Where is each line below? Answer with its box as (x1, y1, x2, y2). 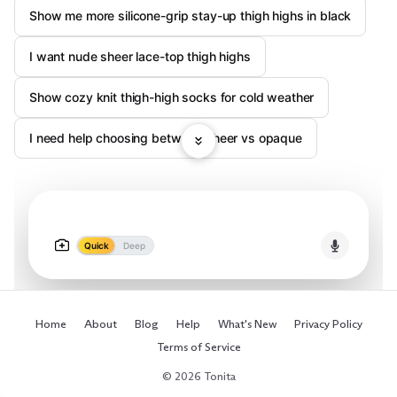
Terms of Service (156, 339, 241, 354)
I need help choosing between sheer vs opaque (29, 130, 302, 145)
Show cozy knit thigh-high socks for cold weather (29, 90, 315, 105)
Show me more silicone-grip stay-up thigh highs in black (29, 8, 352, 23)
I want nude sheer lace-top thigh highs (29, 49, 251, 64)
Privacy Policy (293, 316, 362, 331)
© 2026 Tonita (161, 369, 236, 383)
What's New (217, 316, 276, 331)
